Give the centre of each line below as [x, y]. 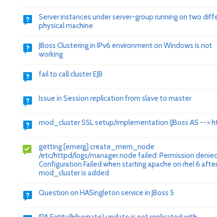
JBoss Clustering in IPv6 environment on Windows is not [125, 46]
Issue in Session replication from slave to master [115, 98]
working [51, 54]
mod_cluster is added [74, 173]
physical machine [66, 26]
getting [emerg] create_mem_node [97, 147]
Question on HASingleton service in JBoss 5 [106, 193]
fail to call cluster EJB [71, 74]
